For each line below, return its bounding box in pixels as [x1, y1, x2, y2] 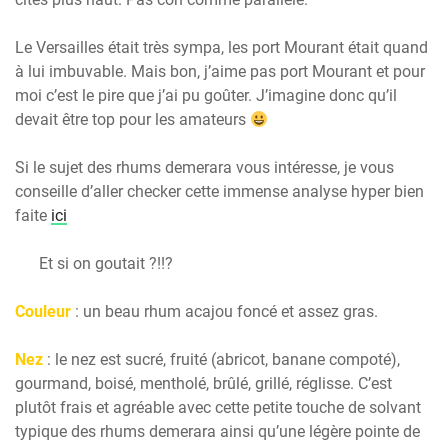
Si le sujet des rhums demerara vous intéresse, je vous [15, 158, 394, 178]
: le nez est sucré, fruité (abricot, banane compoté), [47, 350, 400, 370]
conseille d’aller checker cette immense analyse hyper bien [15, 182, 424, 202]
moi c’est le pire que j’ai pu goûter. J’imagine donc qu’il [15, 86, 397, 106]
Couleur [15, 302, 71, 322]
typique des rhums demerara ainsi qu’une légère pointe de [15, 422, 420, 442]
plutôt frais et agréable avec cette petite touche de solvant [15, 398, 421, 418]
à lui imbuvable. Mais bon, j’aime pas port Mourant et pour [15, 62, 425, 82]
